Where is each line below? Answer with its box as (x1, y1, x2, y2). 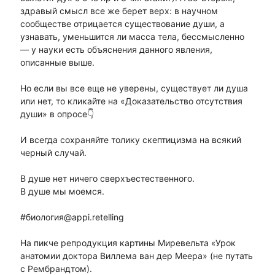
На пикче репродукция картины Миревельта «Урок (20, 238, 236, 249)
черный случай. (20, 147, 87, 158)
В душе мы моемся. (20, 186, 104, 197)
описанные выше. (20, 57, 95, 68)
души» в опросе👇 (20, 109, 94, 120)
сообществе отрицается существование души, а (20, 18, 225, 29)
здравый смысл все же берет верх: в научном (20, 6, 218, 17)
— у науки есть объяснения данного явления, (20, 44, 212, 55)
